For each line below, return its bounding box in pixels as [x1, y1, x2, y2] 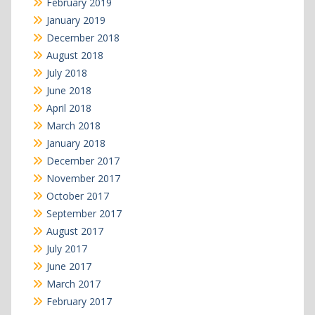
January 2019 [46, 13, 105, 27]
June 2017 [46, 259, 91, 274]
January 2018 [46, 136, 105, 150]
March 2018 [46, 119, 101, 133]
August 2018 [46, 49, 103, 63]
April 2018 [46, 101, 91, 115]
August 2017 [46, 224, 103, 238]
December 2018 [46, 31, 120, 45]
